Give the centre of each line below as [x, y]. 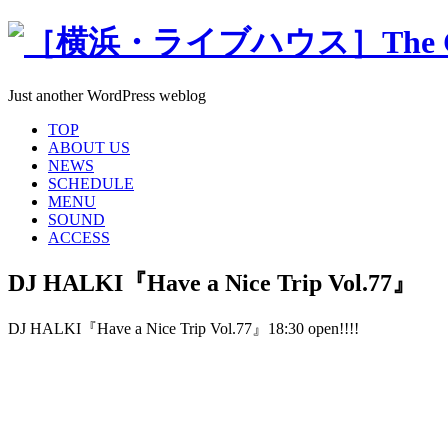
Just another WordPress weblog [107, 95]
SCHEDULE [91, 183]
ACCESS [79, 237]
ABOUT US [89, 147]
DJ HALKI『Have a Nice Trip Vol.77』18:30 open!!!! [183, 328]
